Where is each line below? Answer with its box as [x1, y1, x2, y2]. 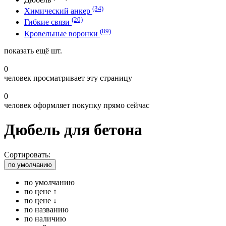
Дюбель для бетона [4, 121, 142, 139]
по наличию [24, 214, 66, 223]
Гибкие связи [24, 18, 72, 27]
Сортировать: [4, 150, 50, 159]
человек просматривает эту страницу [4, 73, 132, 82]
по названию [24, 205, 69, 214]
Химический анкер [24, 7, 92, 16]
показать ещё [4, 46, 51, 55]
